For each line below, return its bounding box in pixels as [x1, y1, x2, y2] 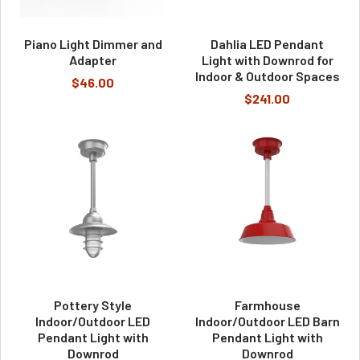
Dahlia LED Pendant [211, 35, 324, 51]
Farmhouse [234, 297, 301, 313]
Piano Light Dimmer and [23, 35, 162, 51]
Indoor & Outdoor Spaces [194, 67, 340, 84]
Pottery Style [54, 297, 132, 313]
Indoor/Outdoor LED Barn [194, 313, 340, 329]
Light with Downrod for [201, 51, 333, 67]
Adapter [69, 51, 117, 67]
